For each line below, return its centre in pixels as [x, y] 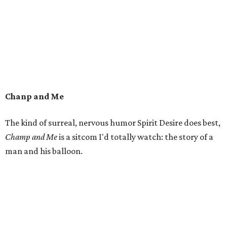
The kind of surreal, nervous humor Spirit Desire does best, [113, 123]
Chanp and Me [34, 96]
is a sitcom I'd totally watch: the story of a [136, 137]
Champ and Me [32, 137]
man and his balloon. [44, 151]
